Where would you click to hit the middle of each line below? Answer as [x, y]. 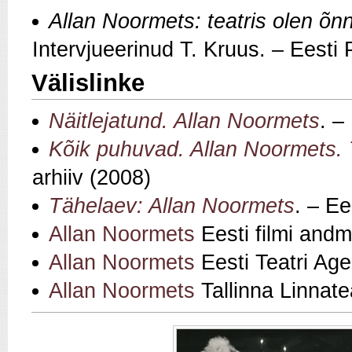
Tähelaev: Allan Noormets [172, 205]
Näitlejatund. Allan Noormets [184, 121]
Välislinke [88, 82]
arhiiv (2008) [92, 177]
